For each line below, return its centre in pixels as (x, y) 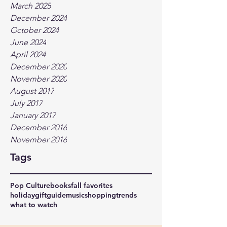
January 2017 (33, 115)
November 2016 (39, 140)
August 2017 (32, 91)
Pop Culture (30, 185)
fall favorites (92, 185)
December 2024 (39, 18)
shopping (100, 195)
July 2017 (26, 103)
